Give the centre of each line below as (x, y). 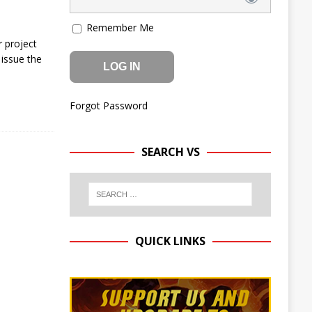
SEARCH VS (170, 151)
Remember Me (118, 28)
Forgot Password (108, 105)
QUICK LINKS (171, 241)
